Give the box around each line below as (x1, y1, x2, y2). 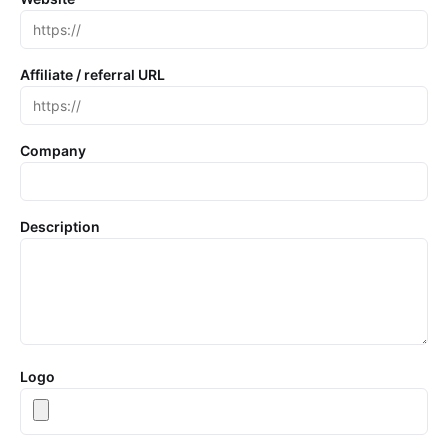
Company (20, 142, 86, 159)
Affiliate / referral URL (20, 66, 165, 83)
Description (20, 218, 100, 235)
